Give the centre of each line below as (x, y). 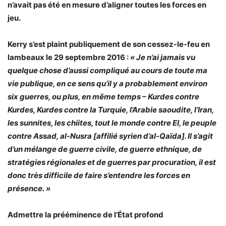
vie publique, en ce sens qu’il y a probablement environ (107, 83)
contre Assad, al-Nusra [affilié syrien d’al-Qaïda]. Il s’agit (110, 136)
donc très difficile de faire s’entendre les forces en (99, 175)
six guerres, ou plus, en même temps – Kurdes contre (103, 97)
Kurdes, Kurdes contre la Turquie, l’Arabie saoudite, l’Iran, (111, 110)
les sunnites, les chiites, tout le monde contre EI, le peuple (112, 123)
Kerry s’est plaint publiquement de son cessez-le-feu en (109, 44)
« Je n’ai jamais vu (163, 57)
